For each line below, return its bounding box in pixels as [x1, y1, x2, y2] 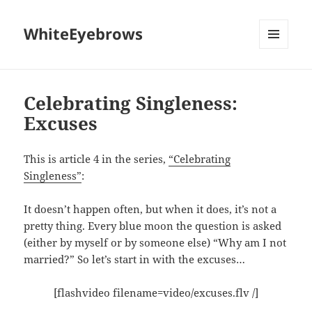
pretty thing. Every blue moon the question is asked [24, 219, 282, 233]
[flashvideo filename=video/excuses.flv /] [54, 286, 258, 300]
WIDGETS [259, 72, 299, 84]
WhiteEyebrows [24, 23, 143, 45]
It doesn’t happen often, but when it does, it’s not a [24, 202, 277, 217]
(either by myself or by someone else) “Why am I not [24, 235, 287, 250]
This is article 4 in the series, [24, 152, 169, 166]
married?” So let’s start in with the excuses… [24, 252, 246, 267]
